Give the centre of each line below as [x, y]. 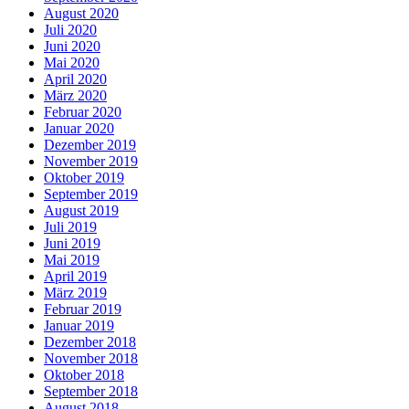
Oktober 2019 [84, 177]
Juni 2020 [72, 46]
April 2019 [75, 276]
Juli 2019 [70, 226]
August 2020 [81, 13]
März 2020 [75, 95]
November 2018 [91, 358]
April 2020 [75, 79]
